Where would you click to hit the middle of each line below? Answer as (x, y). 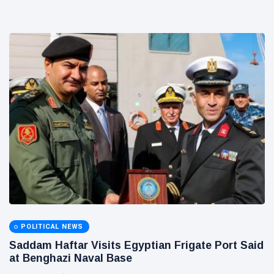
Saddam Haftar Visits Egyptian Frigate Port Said (136, 245)
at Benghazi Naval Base (71, 258)
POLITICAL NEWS (52, 227)
